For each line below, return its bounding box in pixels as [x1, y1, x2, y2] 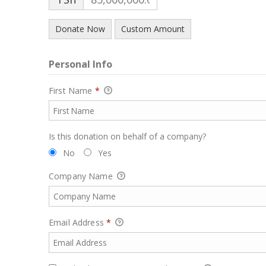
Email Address [49, 216, 106, 228]
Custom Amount [121, 23, 185, 34]
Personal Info [49, 57, 112, 71]
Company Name [49, 170, 115, 182]
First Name [49, 84, 95, 96]
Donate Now [55, 23, 105, 34]
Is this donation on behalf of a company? [49, 131, 206, 142]
